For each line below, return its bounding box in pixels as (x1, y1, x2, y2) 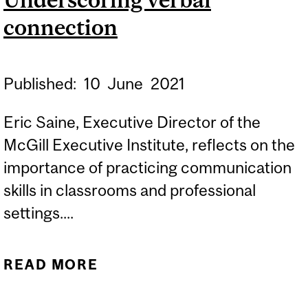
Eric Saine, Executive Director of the (3, 112, 261, 131)
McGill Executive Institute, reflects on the (3, 135, 295, 154)
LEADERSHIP (153, 16, 254, 32)
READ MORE (3, 256, 99, 273)
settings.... (3, 203, 74, 222)
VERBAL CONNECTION (115, 280, 291, 297)
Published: (3, 74, 80, 93)
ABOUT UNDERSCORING (108, 256, 298, 273)
